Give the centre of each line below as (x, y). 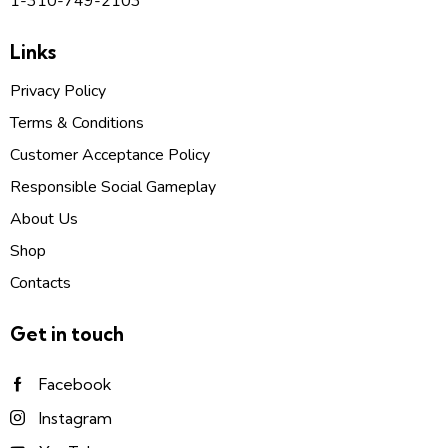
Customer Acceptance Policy (110, 154)
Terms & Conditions (77, 122)
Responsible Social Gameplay (113, 186)
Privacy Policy (58, 90)
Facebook (75, 383)
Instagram (75, 417)
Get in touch (67, 334)
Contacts (40, 282)
